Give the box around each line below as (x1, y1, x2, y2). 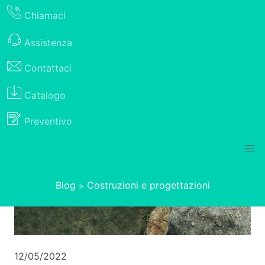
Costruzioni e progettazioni (86, 179, 210, 192)
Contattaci (24, 62, 72, 75)
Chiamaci (24, 9, 66, 21)
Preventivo (24, 115, 72, 128)
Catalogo (24, 89, 66, 101)
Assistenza (24, 36, 72, 49)
